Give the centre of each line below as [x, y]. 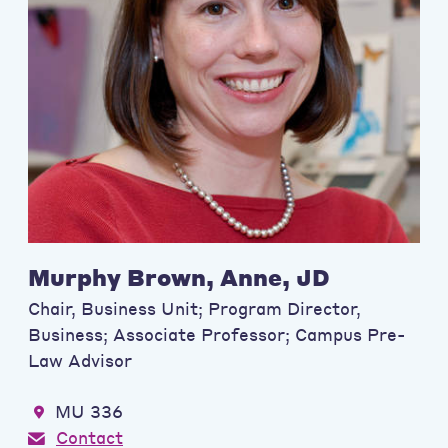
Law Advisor [80, 360]
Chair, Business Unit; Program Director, [194, 308]
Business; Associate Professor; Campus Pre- [216, 334]
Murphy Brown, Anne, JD [179, 276]
